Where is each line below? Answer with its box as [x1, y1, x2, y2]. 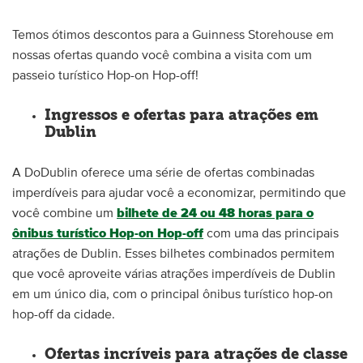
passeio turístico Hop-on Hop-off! [12, 69, 199, 82]
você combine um [12, 207, 117, 220]
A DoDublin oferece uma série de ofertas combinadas [12, 166, 314, 179]
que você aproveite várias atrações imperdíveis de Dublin [12, 267, 335, 280]
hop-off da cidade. [12, 308, 115, 321]
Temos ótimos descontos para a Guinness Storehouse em [12, 28, 334, 41]
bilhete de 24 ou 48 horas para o [117, 207, 314, 220]
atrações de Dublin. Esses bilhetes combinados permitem [12, 247, 335, 260]
